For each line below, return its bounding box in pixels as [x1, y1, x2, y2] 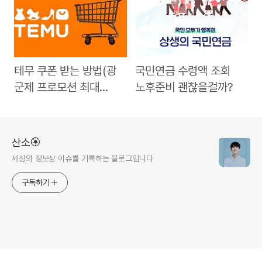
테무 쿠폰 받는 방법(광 [14, 64, 116, 78]
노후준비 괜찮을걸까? [135, 80, 234, 95]
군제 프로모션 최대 [14, 80, 99, 95]
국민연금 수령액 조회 [135, 64, 231, 78]
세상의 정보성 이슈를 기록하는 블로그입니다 [12, 153, 153, 163]
